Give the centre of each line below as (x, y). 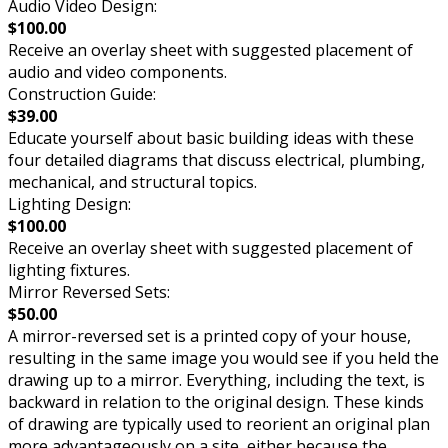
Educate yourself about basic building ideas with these (211, 137)
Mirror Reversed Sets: (89, 291)
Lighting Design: (69, 203)
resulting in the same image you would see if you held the (223, 357)
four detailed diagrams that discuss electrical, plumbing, (216, 159)
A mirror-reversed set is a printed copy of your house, (209, 335)
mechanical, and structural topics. (132, 181)
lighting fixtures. (69, 269)
